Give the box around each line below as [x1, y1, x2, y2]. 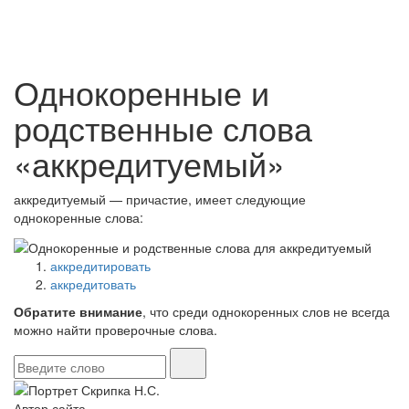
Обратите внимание [14, 301, 142, 320]
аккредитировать [50, 256, 151, 275]
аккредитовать [50, 274, 136, 293]
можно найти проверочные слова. [14, 320, 217, 339]
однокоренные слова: [14, 208, 143, 227]
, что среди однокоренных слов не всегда [142, 301, 390, 320]
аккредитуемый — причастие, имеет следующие [14, 190, 306, 209]
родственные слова [14, 104, 312, 152]
